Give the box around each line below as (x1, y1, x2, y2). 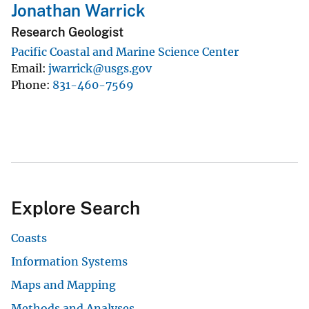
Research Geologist (11, 25, 123, 40)
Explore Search (11, 197, 140, 219)
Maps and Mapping (11, 277, 116, 292)
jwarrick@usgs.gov (48, 61, 152, 75)
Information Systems (11, 254, 128, 268)
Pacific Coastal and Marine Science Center (11, 44, 239, 59)
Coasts (11, 230, 47, 245)
